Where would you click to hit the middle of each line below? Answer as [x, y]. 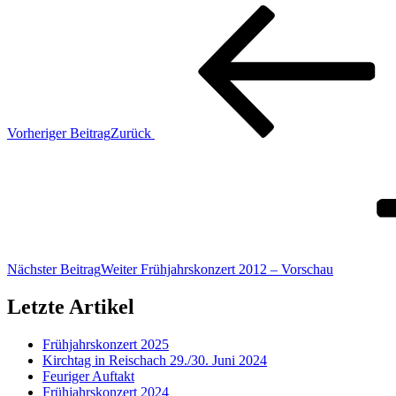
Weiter [119, 270]
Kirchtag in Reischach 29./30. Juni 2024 [155, 360]
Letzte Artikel [71, 306]
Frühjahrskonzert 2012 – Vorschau [237, 270]
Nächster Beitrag [54, 270]
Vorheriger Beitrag [59, 133]
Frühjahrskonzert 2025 [106, 344]
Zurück [131, 133]
